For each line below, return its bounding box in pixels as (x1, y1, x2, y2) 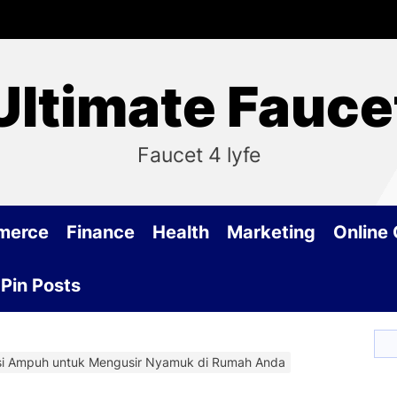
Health (152, 222, 209, 243)
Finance (66, 222, 135, 243)
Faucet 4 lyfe (136, 143, 261, 167)
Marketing (227, 222, 315, 243)
